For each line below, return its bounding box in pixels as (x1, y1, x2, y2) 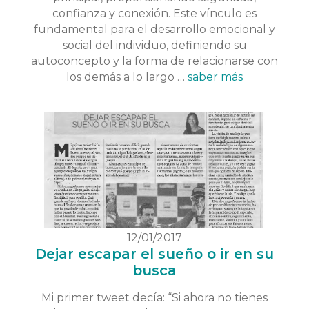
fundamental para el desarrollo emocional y (34, 22, 275, 36)
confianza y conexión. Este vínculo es (52, 6, 257, 20)
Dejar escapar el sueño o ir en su (35, 246, 274, 263)
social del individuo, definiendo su (62, 38, 247, 52)
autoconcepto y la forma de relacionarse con (31, 54, 278, 68)
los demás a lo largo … (66, 70, 188, 83)
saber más (188, 70, 243, 83)
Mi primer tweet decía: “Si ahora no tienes (41, 291, 268, 305)
